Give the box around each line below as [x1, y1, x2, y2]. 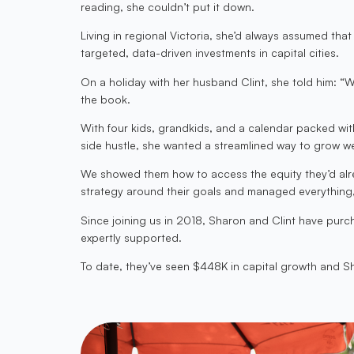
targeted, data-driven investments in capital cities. [81, 46, 339, 60]
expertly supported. [81, 230, 182, 244]
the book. [81, 92, 130, 106]
